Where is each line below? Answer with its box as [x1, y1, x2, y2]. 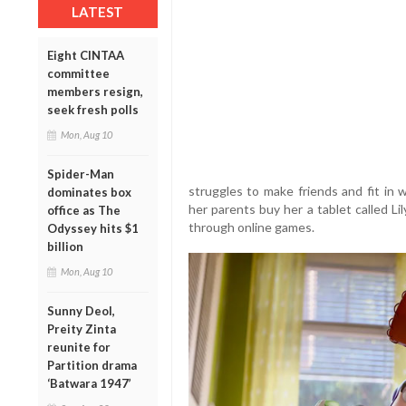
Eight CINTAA [47, 48, 124, 63]
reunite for [47, 340, 111, 355]
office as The [47, 203, 121, 218]
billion [47, 239, 83, 255]
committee [47, 66, 110, 82]
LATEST [72, 4, 124, 21]
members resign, [47, 84, 143, 100]
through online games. [188, 219, 314, 236]
